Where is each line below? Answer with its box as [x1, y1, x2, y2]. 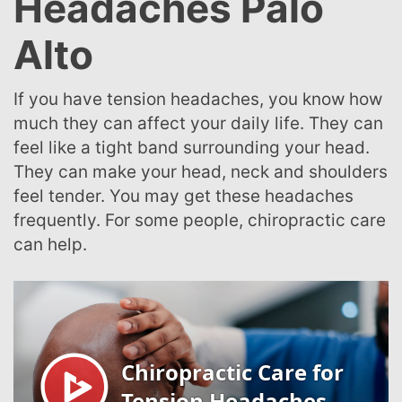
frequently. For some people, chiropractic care [13, 210, 386, 231]
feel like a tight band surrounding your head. [13, 137, 370, 158]
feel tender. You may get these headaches [13, 186, 354, 206]
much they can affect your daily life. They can [13, 113, 383, 134]
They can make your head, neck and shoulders [13, 162, 388, 182]
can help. [13, 234, 87, 255]
